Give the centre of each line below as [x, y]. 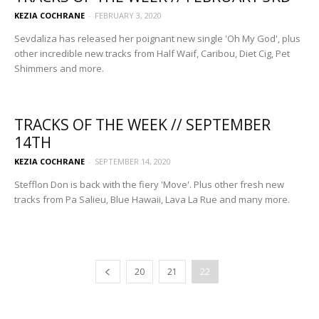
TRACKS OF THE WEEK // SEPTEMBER [142, 125]
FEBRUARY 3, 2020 [128, 16]
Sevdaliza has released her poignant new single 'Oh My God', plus [157, 39]
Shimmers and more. [59, 69]
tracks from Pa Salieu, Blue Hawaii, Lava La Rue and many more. [152, 200]
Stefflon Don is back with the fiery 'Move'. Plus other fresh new [149, 185]
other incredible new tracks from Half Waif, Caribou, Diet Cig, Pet [152, 54]
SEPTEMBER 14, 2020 [133, 162]
